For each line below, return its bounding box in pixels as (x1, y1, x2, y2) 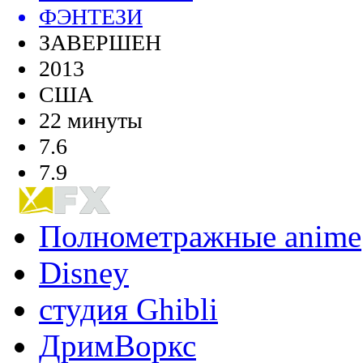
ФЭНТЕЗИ (39, 4, 143, 30)
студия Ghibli (39, 292, 218, 327)
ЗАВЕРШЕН (39, 30, 161, 56)
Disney (39, 255, 129, 291)
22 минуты (39, 108, 143, 134)
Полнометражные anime (39, 219, 361, 254)
